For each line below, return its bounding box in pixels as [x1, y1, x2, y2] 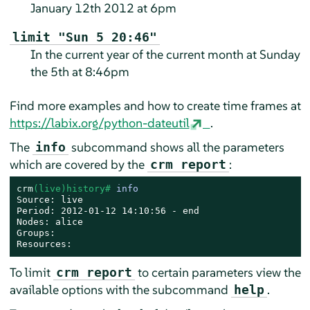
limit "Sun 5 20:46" [12, 30, 157, 45]
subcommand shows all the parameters [68, 139, 284, 156]
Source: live [16, 194, 83, 206]
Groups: [16, 228, 55, 239]
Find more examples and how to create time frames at [9, 98, 301, 114]
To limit [9, 264, 53, 281]
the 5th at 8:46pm [30, 64, 129, 80]
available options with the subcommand [9, 282, 231, 298]
